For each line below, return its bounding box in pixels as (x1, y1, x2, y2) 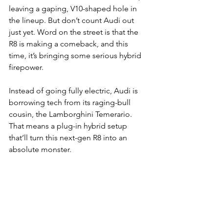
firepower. (9, 63, 44, 72)
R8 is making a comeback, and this (9, 39, 130, 49)
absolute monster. (9, 145, 71, 154)
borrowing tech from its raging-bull (9, 98, 132, 108)
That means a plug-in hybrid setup (9, 121, 129, 131)
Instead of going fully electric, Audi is (9, 86, 140, 96)
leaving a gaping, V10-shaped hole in (9, 4, 139, 14)
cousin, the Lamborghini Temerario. (9, 109, 134, 119)
